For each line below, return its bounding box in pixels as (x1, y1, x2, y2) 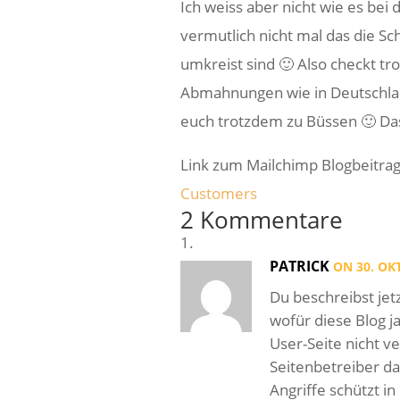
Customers (179, 182, 257, 204)
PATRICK (269, 255, 329, 276)
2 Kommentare (179, 203, 343, 236)
